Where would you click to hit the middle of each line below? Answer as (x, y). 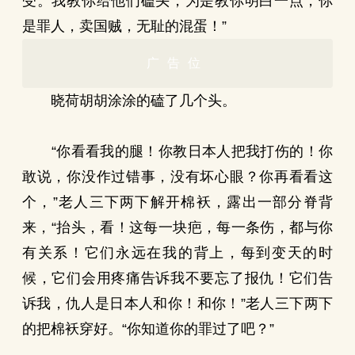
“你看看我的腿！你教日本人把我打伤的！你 (177, 151)
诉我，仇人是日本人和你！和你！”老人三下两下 (177, 303)
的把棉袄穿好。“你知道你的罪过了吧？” (148, 329)
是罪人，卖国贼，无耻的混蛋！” (124, 26)
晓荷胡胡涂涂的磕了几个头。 (129, 101)
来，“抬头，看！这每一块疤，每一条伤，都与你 (177, 227)
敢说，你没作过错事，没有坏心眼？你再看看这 (177, 177)
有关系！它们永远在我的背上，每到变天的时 (177, 253)
